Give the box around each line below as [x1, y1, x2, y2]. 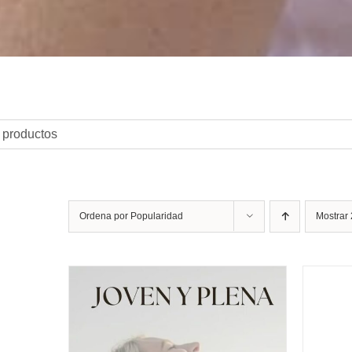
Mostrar [316, 211, 350, 222]
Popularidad [130, 211, 183, 222]
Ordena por [79, 211, 130, 222]
